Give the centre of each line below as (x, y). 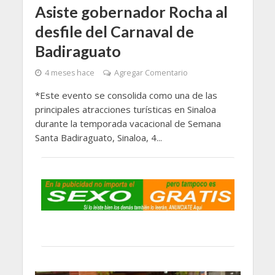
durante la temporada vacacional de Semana (128, 124)
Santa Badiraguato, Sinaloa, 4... (98, 138)
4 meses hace (69, 73)
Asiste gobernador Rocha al (131, 12)
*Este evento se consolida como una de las (126, 95)
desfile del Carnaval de (114, 32)
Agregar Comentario (151, 73)
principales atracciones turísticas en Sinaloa (125, 110)
